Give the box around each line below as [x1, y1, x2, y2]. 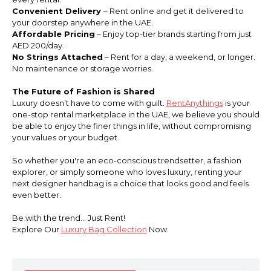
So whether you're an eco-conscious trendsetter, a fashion [11, 155, 241, 165]
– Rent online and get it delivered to [103, 5, 244, 16]
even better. [11, 189, 61, 200]
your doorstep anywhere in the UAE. [11, 17, 153, 27]
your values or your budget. [11, 132, 119, 142]
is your [223, 97, 250, 108]
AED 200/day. [11, 40, 64, 50]
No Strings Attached [11, 51, 103, 62]
